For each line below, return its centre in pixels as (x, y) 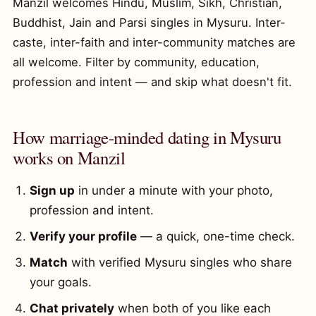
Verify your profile (83, 236)
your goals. (61, 282)
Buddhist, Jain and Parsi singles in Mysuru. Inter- (149, 23)
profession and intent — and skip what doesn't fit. (152, 82)
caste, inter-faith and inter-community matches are (154, 42)
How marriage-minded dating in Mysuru (147, 137)
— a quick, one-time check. (216, 236)
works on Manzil (69, 158)
